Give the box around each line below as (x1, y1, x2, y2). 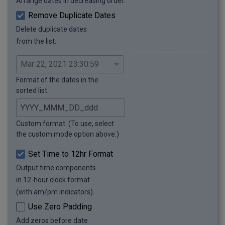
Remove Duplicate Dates (28, 11, 116, 21)
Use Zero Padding (28, 202, 92, 212)
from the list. (16, 37, 56, 46)
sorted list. (16, 86, 49, 95)
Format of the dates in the (16, 76, 98, 84)
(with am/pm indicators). (16, 188, 94, 196)
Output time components (16, 164, 96, 172)
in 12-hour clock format (16, 176, 90, 184)
